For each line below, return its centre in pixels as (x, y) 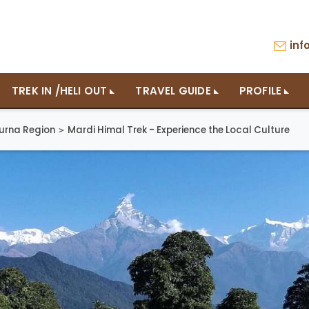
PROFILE (260, 91)
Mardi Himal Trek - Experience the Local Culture (179, 130)
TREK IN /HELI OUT (60, 91)
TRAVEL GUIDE (173, 91)
